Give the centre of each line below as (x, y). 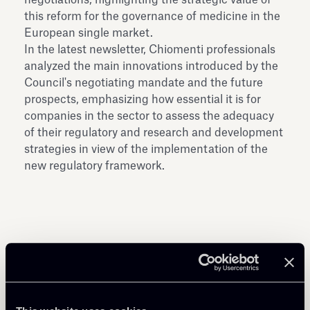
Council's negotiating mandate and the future (144, 83)
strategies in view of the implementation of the (146, 149)
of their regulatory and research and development (154, 133)
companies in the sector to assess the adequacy (149, 116)
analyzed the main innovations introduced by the (151, 66)
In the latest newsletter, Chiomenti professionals (150, 49)
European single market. (90, 33)
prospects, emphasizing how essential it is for (143, 99)
